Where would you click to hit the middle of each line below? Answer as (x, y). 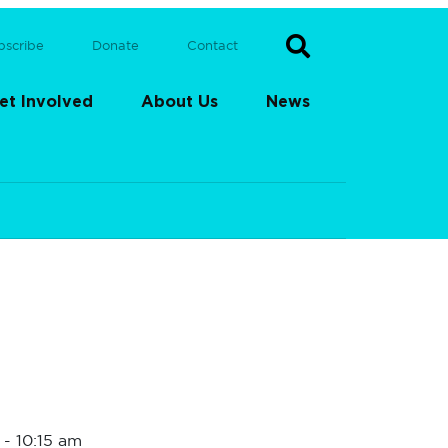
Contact (212, 40)
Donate (115, 40)
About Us (179, 95)
